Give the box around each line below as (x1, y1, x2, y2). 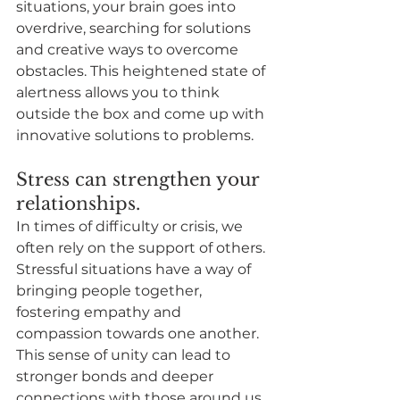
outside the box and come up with (16, 104, 268, 122)
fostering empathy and (16, 303, 185, 321)
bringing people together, (16, 281, 205, 299)
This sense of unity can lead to (16, 346, 234, 363)
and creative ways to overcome (16, 40, 242, 58)
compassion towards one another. (16, 324, 262, 342)
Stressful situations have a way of (16, 260, 254, 278)
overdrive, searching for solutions (16, 19, 254, 37)
